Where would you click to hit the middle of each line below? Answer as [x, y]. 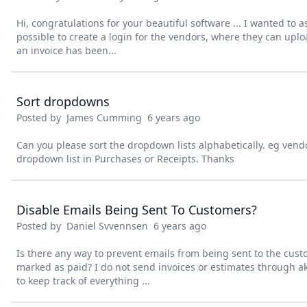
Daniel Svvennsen [107, 226]
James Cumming [104, 118]
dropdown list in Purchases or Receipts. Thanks [125, 159]
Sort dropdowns [63, 101]
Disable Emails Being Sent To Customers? [137, 210]
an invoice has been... [66, 50]
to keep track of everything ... [83, 281]
